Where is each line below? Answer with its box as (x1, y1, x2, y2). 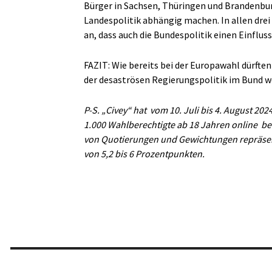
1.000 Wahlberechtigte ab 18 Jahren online (84, 118, 257, 131)
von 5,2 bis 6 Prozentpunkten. (84, 147, 205, 160)
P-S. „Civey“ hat (84, 103, 146, 116)
